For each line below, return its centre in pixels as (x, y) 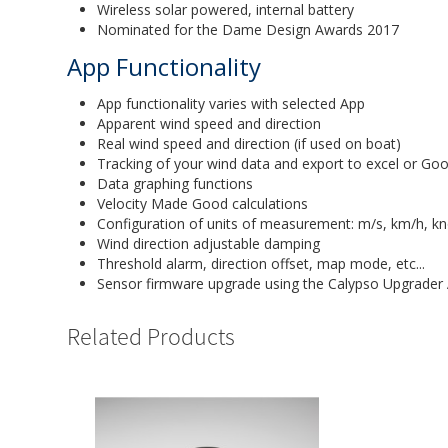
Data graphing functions (175, 184)
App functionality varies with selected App (231, 104)
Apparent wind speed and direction (209, 124)
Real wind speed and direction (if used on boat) (249, 144)
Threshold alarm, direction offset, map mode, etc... (261, 264)
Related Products (151, 337)
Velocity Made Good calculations (203, 204)
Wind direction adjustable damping (209, 244)
